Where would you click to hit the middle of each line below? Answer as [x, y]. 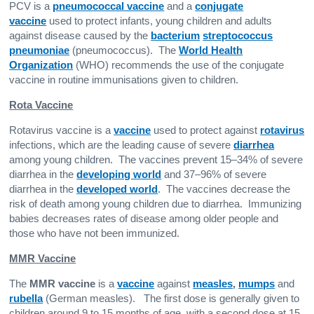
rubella [26, 298]
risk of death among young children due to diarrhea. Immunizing [156, 204]
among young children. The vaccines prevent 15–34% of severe [156, 159]
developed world [117, 189]
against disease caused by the [80, 35]
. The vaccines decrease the [224, 189]
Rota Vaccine [41, 105]
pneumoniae [40, 50]
